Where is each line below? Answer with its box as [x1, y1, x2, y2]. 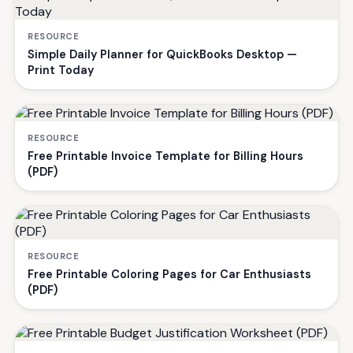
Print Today [28, 62, 94, 77]
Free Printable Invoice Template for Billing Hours [28, 148, 303, 163]
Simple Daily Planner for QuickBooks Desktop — [28, 46, 297, 61]
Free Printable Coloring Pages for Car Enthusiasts [28, 266, 311, 281]
